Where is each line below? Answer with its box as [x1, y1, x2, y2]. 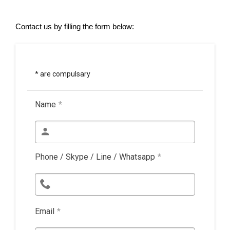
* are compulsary [34, 69, 90, 78]
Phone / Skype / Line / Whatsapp [34, 151, 155, 162]
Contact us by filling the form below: [15, 22, 134, 31]
